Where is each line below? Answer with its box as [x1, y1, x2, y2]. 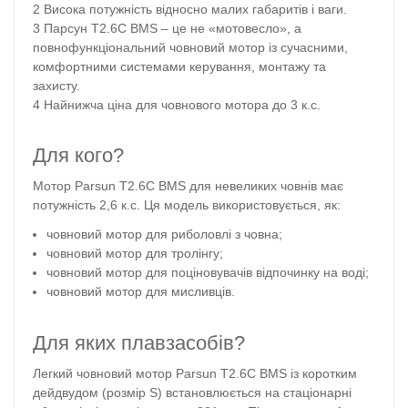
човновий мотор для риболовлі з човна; [46, 227, 283, 242]
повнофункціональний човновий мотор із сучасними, [33, 39, 348, 55]
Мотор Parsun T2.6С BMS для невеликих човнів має [33, 178, 343, 194]
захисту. [33, 77, 80, 93]
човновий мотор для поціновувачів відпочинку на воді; [46, 265, 370, 280]
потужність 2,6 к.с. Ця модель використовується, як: [33, 198, 341, 213]
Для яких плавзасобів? [33, 331, 245, 355]
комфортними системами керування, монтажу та [33, 58, 326, 74]
